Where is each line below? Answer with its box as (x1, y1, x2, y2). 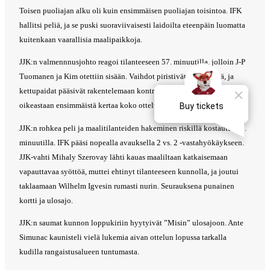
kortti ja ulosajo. (19, 195, 73, 205)
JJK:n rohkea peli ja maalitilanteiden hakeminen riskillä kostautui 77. (19, 123, 246, 133)
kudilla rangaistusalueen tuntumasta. (19, 246, 139, 256)
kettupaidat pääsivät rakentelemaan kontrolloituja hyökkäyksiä (19, 86, 227, 96)
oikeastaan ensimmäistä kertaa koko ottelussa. (19, 101, 169, 110)
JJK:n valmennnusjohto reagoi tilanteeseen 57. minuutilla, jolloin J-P (19, 57, 245, 67)
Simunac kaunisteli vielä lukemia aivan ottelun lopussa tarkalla (19, 232, 227, 242)
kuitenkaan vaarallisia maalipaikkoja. (19, 34, 142, 44)
